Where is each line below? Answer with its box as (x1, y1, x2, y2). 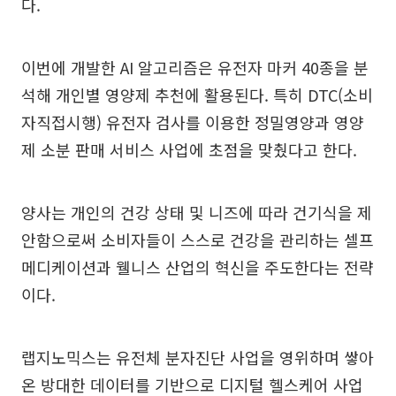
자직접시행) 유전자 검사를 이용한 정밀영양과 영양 (21, 110, 364, 133)
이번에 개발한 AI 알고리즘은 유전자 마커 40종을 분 (21, 55, 369, 79)
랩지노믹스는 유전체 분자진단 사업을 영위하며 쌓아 (21, 345, 374, 369)
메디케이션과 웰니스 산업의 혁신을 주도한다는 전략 (21, 255, 374, 278)
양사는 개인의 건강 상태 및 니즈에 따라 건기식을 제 (21, 200, 372, 224)
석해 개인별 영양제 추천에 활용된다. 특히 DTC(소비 (21, 82, 373, 106)
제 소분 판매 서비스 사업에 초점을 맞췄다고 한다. (21, 137, 357, 161)
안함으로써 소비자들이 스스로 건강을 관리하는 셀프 (21, 227, 374, 251)
